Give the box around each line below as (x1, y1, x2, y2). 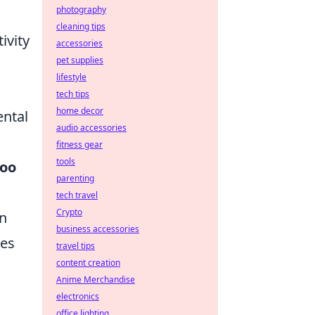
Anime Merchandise (56, 274, 135, 285)
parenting (56, 172, 94, 184)
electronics (56, 290, 99, 302)
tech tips (56, 88, 89, 100)
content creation (56, 257, 120, 269)
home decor (56, 105, 103, 117)
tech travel (56, 189, 98, 201)
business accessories (56, 223, 139, 235)
